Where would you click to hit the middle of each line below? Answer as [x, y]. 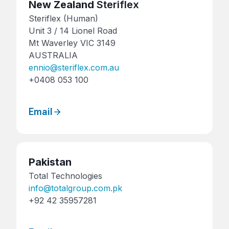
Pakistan [50, 162]
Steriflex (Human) [63, 18]
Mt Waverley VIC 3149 [72, 43]
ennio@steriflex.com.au [74, 67]
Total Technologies [65, 176]
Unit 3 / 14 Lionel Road [73, 30]
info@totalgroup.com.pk [75, 188]
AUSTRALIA [53, 55]
